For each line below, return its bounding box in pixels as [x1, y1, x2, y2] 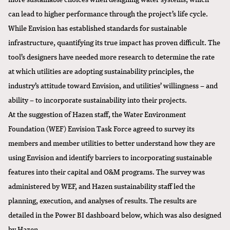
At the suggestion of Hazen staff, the [8, 108, 124, 120]
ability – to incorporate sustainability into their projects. [8, 94, 187, 105]
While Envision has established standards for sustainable [8, 22, 187, 33]
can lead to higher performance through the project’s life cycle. [8, 8, 208, 19]
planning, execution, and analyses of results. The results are [8, 195, 197, 206]
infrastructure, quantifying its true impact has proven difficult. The [8, 36, 220, 48]
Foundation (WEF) [8, 123, 66, 134]
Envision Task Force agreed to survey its [66, 123, 195, 134]
